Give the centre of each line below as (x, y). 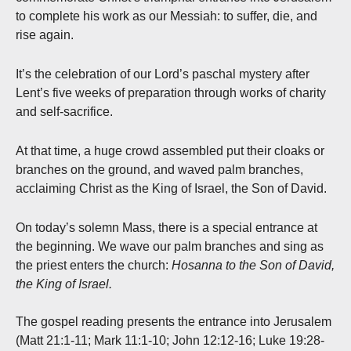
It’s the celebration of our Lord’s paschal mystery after (163, 74)
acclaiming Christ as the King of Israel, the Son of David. (171, 188)
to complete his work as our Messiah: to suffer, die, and (166, 16)
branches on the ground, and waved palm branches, (159, 169)
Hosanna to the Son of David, (253, 265)
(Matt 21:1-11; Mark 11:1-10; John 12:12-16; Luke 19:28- (170, 340)
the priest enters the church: (94, 265)
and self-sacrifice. (64, 111)
